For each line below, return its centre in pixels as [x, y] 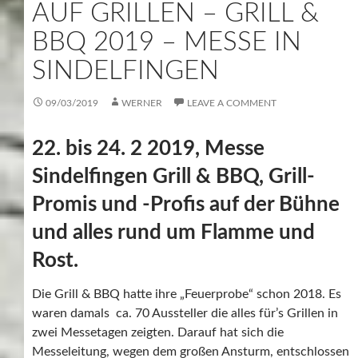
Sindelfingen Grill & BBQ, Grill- [173, 176]
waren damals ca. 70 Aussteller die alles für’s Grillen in [185, 313]
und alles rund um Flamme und [173, 232]
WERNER [142, 103]
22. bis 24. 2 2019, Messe [148, 148]
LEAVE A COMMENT [232, 103]
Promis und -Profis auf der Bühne [186, 204]
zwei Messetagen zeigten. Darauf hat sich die [158, 332]
